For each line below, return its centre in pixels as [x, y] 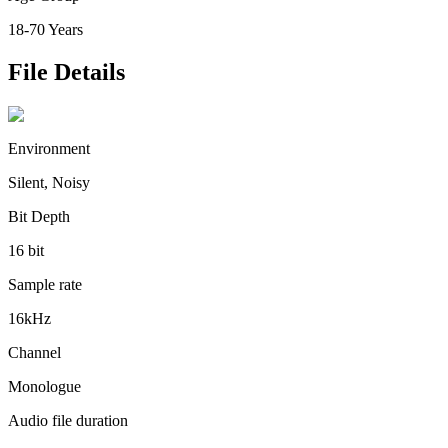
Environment [49, 148]
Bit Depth [39, 216]
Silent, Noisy [49, 182]
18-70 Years [45, 30]
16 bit [26, 250]
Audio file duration [68, 420]
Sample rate [45, 284]
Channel [34, 352]
